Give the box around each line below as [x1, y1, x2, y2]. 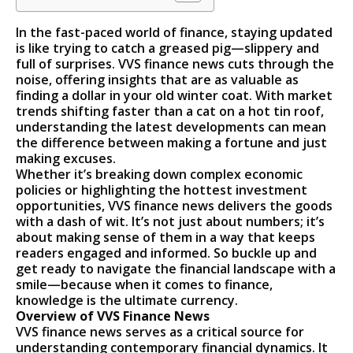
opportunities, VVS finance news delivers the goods [16, 197, 333, 215]
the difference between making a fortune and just [16, 134, 328, 152]
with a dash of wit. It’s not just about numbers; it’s [16, 213, 325, 231]
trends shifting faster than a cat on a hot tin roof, [16, 102, 325, 121]
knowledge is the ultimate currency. [16, 292, 239, 310]
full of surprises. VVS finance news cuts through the [16, 55, 335, 73]
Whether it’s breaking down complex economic [16, 165, 303, 184]
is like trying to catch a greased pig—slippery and [16, 39, 320, 58]
